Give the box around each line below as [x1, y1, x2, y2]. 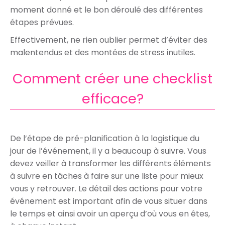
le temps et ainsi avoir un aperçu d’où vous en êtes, [10, 208, 210, 219]
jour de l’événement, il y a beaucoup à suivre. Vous [10, 145, 206, 157]
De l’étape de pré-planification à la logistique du [10, 133, 199, 144]
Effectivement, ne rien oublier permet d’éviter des [10, 34, 207, 46]
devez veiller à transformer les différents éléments [10, 158, 211, 169]
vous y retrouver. [10, 183, 78, 194]
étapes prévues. [10, 17, 74, 28]
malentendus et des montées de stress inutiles [10, 47, 194, 58]
